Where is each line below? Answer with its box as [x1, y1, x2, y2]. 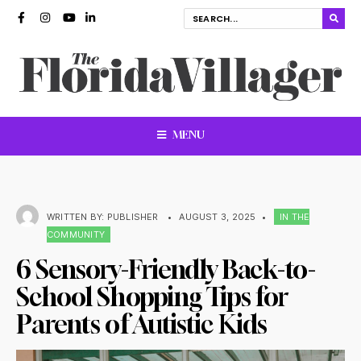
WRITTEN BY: [47, 210, 107, 222]
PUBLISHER [106, 210, 159, 222]
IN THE [279, 210, 310, 222]
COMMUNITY [47, 228, 105, 240]
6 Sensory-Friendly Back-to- [16, 253, 315, 284]
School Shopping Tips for [16, 280, 288, 312]
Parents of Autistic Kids [16, 308, 268, 339]
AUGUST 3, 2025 [179, 210, 256, 222]
